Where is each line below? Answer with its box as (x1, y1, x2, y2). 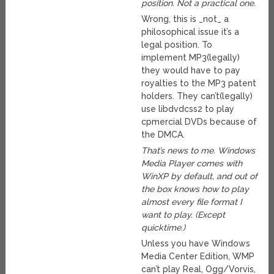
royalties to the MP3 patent (141, 78, 257, 89)
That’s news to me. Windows (141, 146, 256, 156)
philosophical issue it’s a (141, 27, 240, 37)
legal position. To (141, 40, 213, 50)
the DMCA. (141, 130, 185, 140)
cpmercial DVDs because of (141, 117, 257, 127)
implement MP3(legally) (141, 53, 240, 63)
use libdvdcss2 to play (141, 104, 235, 114)
